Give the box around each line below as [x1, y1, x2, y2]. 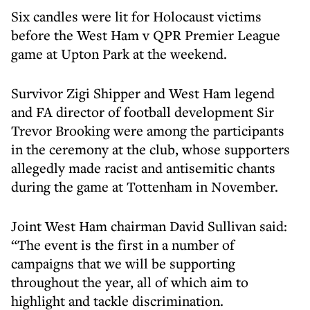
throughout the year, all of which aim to [11, 273, 248, 291]
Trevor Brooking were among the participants [11, 121, 284, 140]
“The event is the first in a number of [11, 235, 235, 254]
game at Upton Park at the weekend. [11, 44, 227, 63]
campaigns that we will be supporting [11, 254, 235, 273]
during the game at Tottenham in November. [11, 177, 278, 196]
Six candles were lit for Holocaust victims [11, 7, 262, 26]
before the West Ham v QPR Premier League [11, 26, 280, 44]
